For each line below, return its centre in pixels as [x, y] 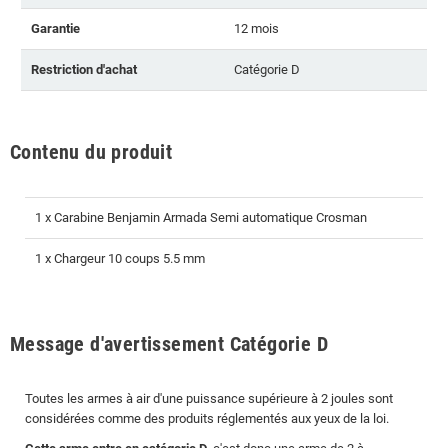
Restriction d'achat [84, 69]
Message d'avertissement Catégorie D [169, 343]
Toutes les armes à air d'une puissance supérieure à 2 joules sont [209, 398]
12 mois [256, 28]
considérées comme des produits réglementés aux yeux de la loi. [207, 418]
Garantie [55, 28]
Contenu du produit [91, 151]
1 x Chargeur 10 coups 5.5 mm [120, 258]
